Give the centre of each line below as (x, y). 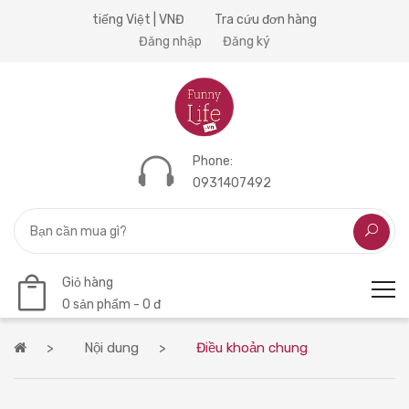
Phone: (213, 162)
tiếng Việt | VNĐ (138, 20)
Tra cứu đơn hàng (266, 20)
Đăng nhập (170, 42)
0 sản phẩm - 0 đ (111, 304)
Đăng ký (246, 42)
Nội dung (111, 348)
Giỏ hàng (88, 282)
